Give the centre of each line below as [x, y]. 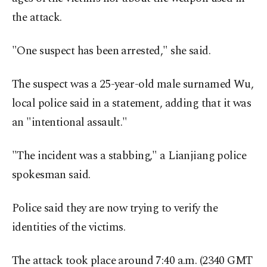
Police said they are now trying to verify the [115, 209]
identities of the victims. [69, 228]
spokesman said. [51, 175]
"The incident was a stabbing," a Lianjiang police [129, 156]
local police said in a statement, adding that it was [132, 104]
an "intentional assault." [70, 123]
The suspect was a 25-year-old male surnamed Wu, [133, 85]
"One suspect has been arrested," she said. [111, 51]
